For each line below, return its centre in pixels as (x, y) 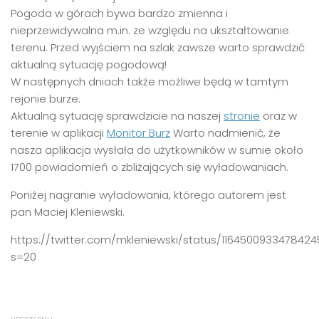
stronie (242, 115)
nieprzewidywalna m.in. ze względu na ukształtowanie (150, 30)
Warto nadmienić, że (225, 132)
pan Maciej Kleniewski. (68, 211)
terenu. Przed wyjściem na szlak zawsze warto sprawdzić (158, 47)
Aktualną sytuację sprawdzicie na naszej (117, 115)
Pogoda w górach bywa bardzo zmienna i (119, 13)
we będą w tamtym (237, 81)
